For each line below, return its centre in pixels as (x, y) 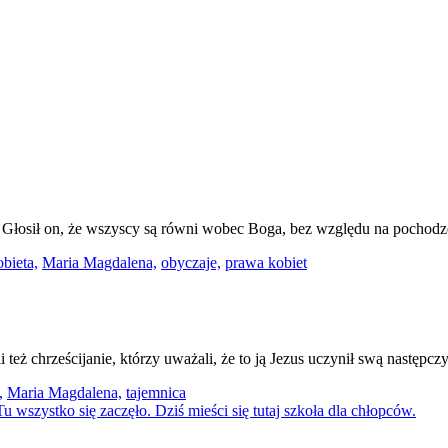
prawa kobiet (266, 263)
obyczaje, (191, 263)
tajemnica (156, 392)
